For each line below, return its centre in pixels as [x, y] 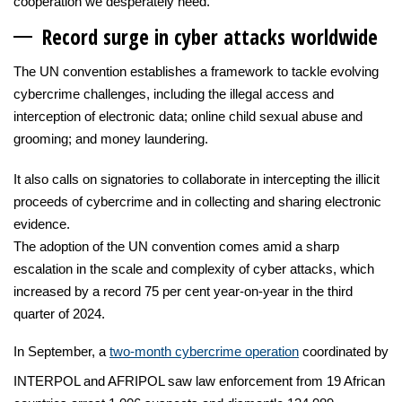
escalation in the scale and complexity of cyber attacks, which [194, 268]
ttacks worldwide [306, 36]
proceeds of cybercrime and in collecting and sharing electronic [197, 201]
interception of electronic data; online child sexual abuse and [188, 116]
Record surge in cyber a [138, 36]
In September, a [61, 351]
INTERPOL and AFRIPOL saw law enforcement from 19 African [199, 380]
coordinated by [344, 351]
